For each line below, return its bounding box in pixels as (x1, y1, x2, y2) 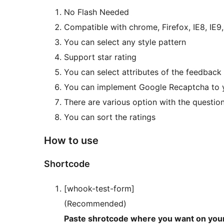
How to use (44, 134, 98, 147)
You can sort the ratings (64, 112, 155, 122)
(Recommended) (64, 198, 126, 209)
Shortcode (44, 158, 90, 169)
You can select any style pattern (64, 37, 186, 47)
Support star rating (64, 52, 136, 62)
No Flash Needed (64, 7, 129, 17)
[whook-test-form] (64, 183, 134, 194)
